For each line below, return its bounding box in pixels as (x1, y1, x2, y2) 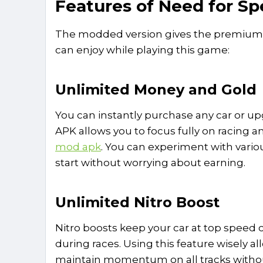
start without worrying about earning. (55, 156, 245, 168)
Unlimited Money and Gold (55, 80, 257, 98)
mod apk (55, 140, 101, 153)
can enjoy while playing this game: (55, 43, 232, 56)
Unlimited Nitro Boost (55, 193, 220, 211)
